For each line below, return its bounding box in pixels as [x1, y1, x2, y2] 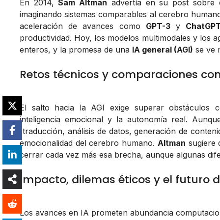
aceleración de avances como [20, 21, 146, 31]
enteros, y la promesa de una [20, 45, 132, 55]
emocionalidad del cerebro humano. [20, 138, 158, 148]
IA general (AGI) [132, 45, 193, 55]
